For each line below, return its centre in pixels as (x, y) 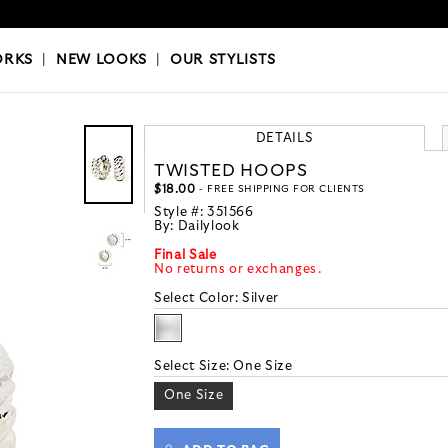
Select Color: (198, 299)
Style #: (180, 213)
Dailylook (208, 227)
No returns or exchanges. (238, 270)
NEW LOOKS (101, 60)
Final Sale (185, 256)
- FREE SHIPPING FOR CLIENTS (280, 189)
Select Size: (194, 367)
